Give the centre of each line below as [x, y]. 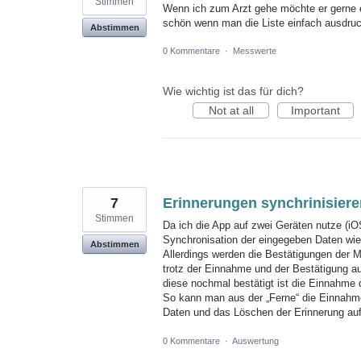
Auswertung [255, 340]
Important [315, 111]
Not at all [231, 111]
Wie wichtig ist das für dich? [233, 91]
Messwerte [255, 51]
